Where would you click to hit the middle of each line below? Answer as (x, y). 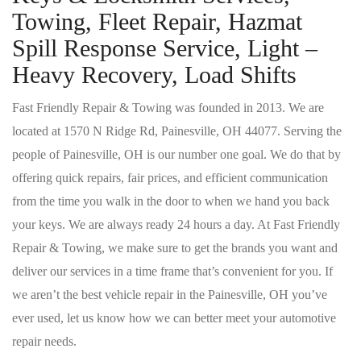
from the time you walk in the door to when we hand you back (171, 201)
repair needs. (44, 341)
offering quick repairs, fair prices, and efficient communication (170, 178)
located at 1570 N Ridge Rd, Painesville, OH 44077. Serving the (177, 131)
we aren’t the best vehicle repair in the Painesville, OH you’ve (170, 295)
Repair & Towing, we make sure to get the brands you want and (175, 248)
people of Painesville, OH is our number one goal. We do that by (176, 154)
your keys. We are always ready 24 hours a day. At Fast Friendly (176, 224)
